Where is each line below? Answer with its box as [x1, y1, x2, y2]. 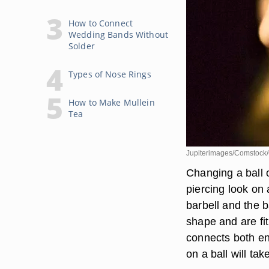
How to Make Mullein [68, 97, 155, 108]
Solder [68, 40, 95, 52]
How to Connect [68, 17, 133, 29]
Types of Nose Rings [68, 68, 151, 80]
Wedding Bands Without [68, 29, 168, 40]
